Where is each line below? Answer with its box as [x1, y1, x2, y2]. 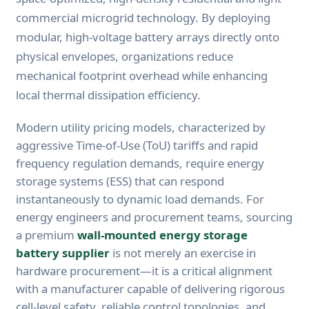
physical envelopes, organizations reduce [16, 48, 233, 64]
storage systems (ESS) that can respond [16, 172, 224, 189]
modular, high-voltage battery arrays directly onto [16, 28, 279, 45]
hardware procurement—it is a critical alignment [16, 262, 272, 279]
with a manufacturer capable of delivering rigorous [16, 280, 285, 297]
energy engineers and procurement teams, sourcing [16, 208, 292, 225]
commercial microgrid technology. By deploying [16, 9, 270, 26]
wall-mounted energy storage [77, 226, 248, 243]
